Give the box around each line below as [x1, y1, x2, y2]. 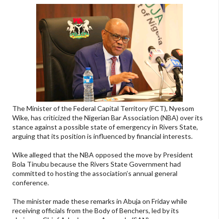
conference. [12, 178, 49, 187]
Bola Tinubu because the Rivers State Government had [12, 159, 181, 168]
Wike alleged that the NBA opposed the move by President [12, 150, 193, 159]
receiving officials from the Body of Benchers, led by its [12, 206, 179, 215]
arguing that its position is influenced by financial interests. [12, 131, 193, 140]
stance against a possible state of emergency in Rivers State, [12, 122, 198, 131]
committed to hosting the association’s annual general [12, 169, 177, 177]
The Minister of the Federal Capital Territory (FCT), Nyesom [12, 104, 194, 112]
